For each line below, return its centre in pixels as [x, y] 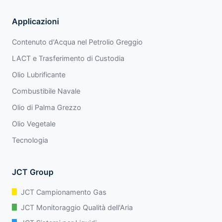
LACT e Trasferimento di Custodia [68, 58]
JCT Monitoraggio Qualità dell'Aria [77, 207]
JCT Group [33, 172]
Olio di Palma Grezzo [47, 107]
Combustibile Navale [46, 91]
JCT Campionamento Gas [64, 192]
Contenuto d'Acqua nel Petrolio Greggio [77, 42]
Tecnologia [30, 140]
